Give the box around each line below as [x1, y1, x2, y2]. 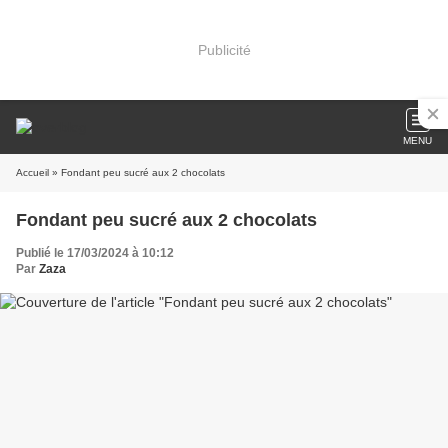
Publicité [197, 41, 251, 58]
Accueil [16, 167, 49, 178]
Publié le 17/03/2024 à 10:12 [16, 246, 174, 260]
